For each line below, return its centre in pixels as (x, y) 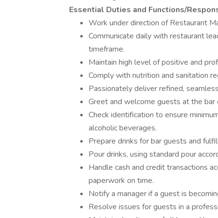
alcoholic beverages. (123, 128)
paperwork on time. (121, 181)
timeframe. (107, 49)
